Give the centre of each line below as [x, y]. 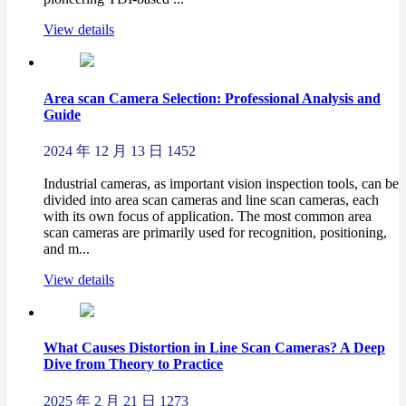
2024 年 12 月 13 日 [103, 150]
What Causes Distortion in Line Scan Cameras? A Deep [214, 348]
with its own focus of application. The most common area [208, 216]
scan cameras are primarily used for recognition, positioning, [215, 232]
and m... [67, 248]
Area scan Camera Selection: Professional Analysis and [212, 98]
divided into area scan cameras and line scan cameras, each [211, 199]
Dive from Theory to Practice [133, 364]
